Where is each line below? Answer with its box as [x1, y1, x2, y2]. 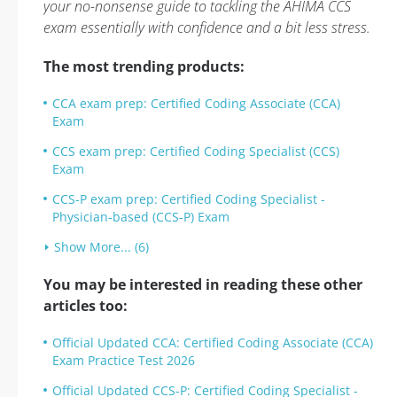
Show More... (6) [54, 238, 149, 255]
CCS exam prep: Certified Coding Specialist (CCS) [52, 143, 339, 160]
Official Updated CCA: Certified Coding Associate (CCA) [52, 334, 373, 351]
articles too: [43, 296, 128, 315]
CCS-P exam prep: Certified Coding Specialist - [52, 191, 325, 207]
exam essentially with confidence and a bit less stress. [43, 18, 370, 37]
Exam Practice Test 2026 [52, 352, 195, 369]
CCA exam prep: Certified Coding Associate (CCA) [52, 95, 340, 112]
